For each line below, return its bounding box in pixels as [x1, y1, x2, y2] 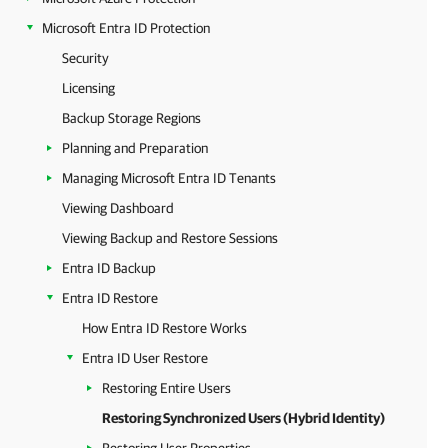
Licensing [62, 80, 115, 96]
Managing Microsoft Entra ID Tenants [62, 170, 276, 186]
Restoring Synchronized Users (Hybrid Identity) [102, 410, 385, 426]
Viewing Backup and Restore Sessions [62, 230, 278, 246]
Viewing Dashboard [62, 200, 174, 216]
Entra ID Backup [62, 260, 156, 276]
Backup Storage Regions [62, 110, 201, 126]
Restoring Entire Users [102, 380, 231, 396]
